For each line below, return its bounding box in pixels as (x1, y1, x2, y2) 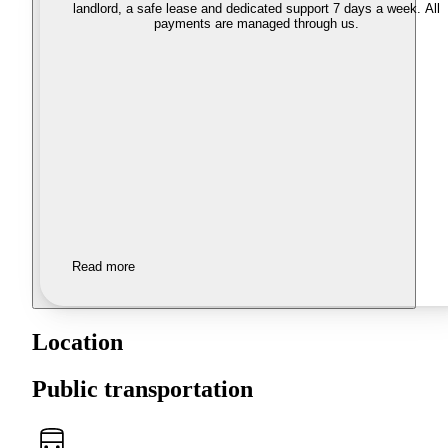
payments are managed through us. (153, 16, 359, 32)
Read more (72, 259, 135, 275)
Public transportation (32, 376, 253, 403)
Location (32, 329, 123, 356)
